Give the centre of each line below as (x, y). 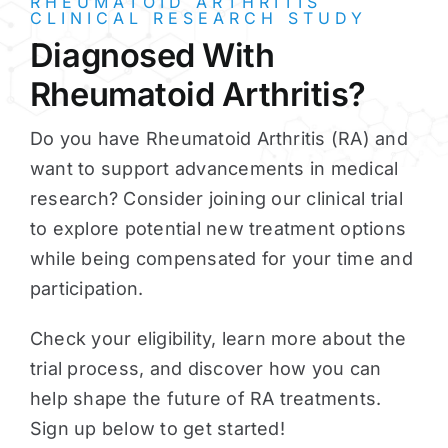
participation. (86, 289)
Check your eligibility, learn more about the (218, 339)
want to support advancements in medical (214, 169)
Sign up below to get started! (157, 429)
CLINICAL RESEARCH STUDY (198, 18)
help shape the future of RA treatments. (205, 399)
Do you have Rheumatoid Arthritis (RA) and (218, 139)
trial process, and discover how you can (205, 369)
